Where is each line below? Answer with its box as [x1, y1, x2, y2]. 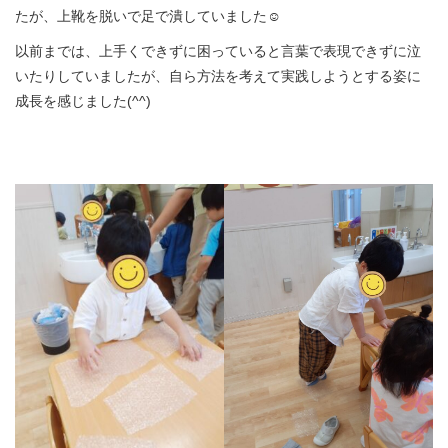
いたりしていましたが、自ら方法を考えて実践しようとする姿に [15, 67, 421, 84]
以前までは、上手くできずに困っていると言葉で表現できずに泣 [15, 42, 421, 59]
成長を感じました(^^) [15, 92, 151, 109]
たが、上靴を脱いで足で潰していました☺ [15, 7, 281, 24]
